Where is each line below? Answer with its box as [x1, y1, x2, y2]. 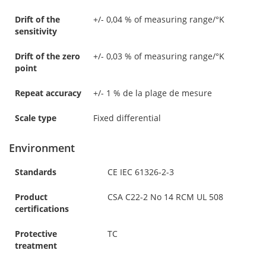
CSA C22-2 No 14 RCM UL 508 [107, 191, 223, 202]
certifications [15, 202, 69, 214]
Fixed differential [93, 112, 161, 123]
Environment [9, 140, 75, 155]
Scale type [15, 112, 56, 123]
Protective [15, 227, 57, 239]
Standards [15, 166, 56, 178]
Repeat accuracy [15, 87, 81, 99]
